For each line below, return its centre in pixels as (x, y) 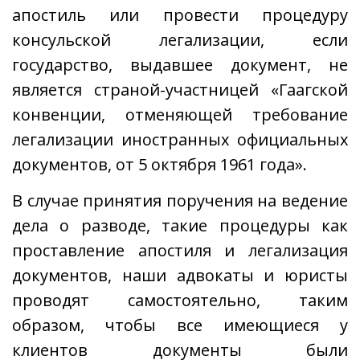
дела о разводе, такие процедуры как (180, 225)
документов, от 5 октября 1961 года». (160, 164)
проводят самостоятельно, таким (180, 300)
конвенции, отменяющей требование (180, 115)
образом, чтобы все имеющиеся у (180, 325)
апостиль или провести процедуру (180, 15)
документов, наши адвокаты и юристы (180, 275)
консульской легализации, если (180, 40)
